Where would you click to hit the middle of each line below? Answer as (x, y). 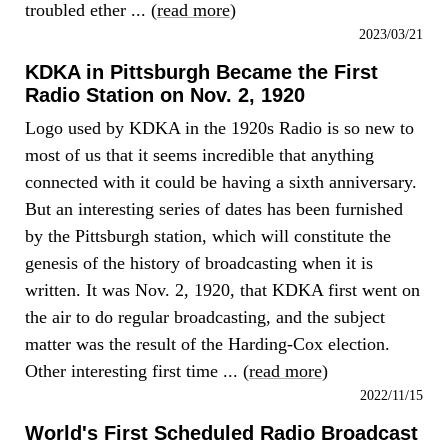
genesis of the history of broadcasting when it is (199, 263)
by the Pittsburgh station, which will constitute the (208, 236)
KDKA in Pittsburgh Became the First (201, 72)
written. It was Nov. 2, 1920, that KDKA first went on (222, 290)
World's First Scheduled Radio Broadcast (221, 433)
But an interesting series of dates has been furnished (214, 209)
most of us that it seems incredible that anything (199, 155)
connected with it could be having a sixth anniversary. (221, 182)
